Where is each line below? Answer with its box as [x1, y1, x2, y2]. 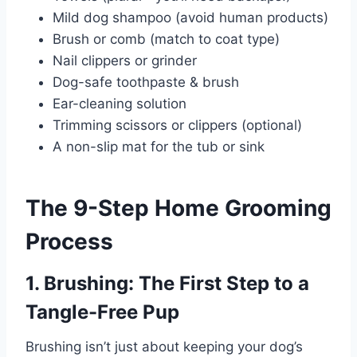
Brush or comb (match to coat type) [53, 31, 280, 48]
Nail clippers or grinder [53, 53, 197, 69]
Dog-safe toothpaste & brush [53, 74, 239, 91]
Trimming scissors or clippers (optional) [53, 117, 302, 134]
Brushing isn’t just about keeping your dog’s [25, 339, 303, 355]
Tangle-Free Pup [25, 300, 179, 324]
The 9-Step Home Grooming [25, 194, 331, 222]
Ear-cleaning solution [53, 96, 186, 112]
